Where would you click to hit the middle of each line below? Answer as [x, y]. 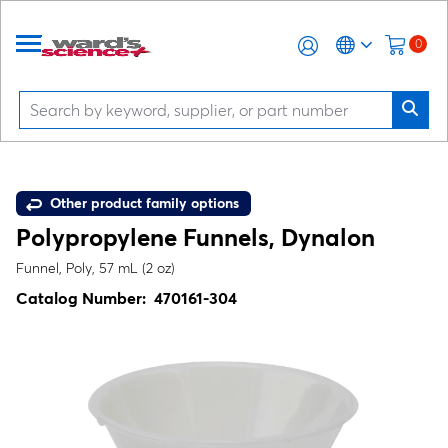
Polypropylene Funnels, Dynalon [195, 237]
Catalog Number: [85, 298]
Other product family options [142, 203]
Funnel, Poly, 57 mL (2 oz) [95, 268]
